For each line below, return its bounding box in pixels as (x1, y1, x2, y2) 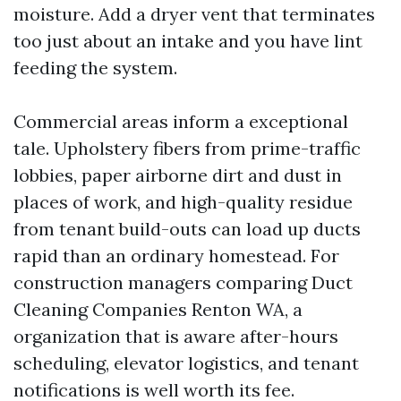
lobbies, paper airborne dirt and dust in (13, 164, 342, 186)
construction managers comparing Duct (13, 271, 353, 294)
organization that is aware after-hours (13, 325, 338, 347)
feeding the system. (13, 56, 177, 79)
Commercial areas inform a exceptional (13, 110, 348, 132)
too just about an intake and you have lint (13, 30, 363, 52)
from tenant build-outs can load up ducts (13, 218, 361, 240)
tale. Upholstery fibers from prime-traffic (13, 137, 361, 159)
